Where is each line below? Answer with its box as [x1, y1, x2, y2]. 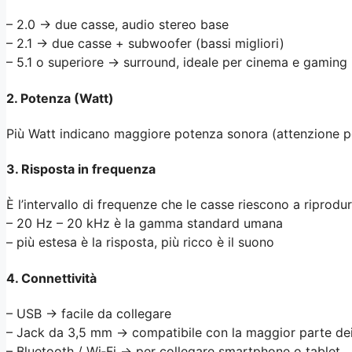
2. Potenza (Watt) [6, 90, 114, 106]
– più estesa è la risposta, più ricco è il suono [6, 234, 274, 251]
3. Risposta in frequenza [6, 161, 156, 178]
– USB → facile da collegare [6, 306, 171, 321]
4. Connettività [6, 269, 97, 286]
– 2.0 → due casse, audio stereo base [6, 16, 229, 33]
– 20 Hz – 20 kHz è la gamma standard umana [6, 215, 283, 232]
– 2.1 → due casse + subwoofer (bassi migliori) [6, 35, 284, 52]
